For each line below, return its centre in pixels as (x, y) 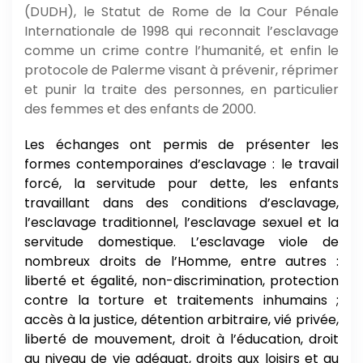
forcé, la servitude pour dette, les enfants (181, 183)
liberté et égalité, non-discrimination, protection (181, 280)
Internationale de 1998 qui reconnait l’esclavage (181, 31)
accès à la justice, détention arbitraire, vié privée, (181, 319)
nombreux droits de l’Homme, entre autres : (181, 261)
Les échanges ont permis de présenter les (181, 144)
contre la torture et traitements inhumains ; (181, 300)
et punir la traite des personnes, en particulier (181, 89)
